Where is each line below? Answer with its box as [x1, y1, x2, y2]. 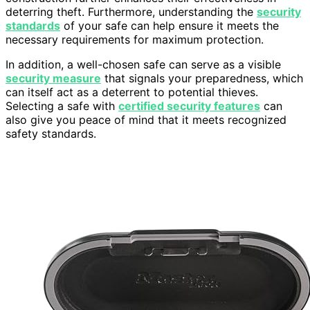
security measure [6, 71, 101, 85]
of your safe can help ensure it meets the [60, 18, 279, 33]
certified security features [118, 98, 260, 113]
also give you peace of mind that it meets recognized [6, 112, 286, 127]
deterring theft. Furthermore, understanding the [6, 4, 257, 19]
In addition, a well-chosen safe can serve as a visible [6, 57, 281, 71]
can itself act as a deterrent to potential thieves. [6, 84, 258, 99]
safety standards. [6, 126, 96, 140]
